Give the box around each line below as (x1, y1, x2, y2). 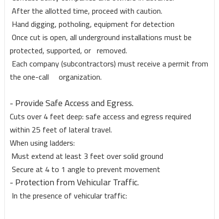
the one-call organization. (9, 69, 102, 85)
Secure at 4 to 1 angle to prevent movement (9, 162, 162, 177)
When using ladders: (9, 135, 75, 151)
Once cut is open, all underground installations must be (9, 30, 192, 45)
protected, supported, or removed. (9, 43, 127, 58)
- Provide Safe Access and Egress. (9, 95, 133, 111)
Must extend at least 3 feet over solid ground (11, 149, 163, 164)
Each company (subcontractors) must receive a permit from (9, 56, 208, 71)
